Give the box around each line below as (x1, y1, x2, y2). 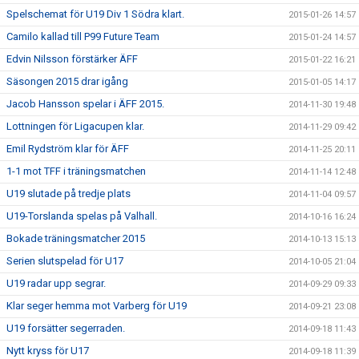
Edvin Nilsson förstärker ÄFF (6, 53, 138, 65)
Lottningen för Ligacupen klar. (6, 120, 144, 132)
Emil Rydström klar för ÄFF (6, 143, 129, 155)
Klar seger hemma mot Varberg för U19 (6, 300, 187, 312)
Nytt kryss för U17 (6, 345, 89, 357)
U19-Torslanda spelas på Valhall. (6, 210, 157, 222)
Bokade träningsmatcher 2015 (6, 232, 145, 244)
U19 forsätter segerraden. (6, 322, 125, 334)
